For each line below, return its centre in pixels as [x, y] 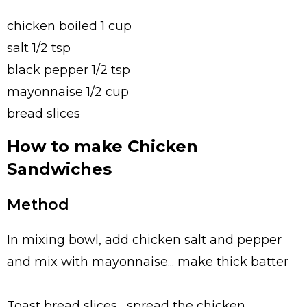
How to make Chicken [102, 146]
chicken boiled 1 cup [69, 26]
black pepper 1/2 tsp [69, 70]
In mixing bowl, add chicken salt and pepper [144, 240]
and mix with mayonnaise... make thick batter [148, 262]
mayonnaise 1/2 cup [68, 91]
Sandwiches [59, 169]
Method [38, 204]
